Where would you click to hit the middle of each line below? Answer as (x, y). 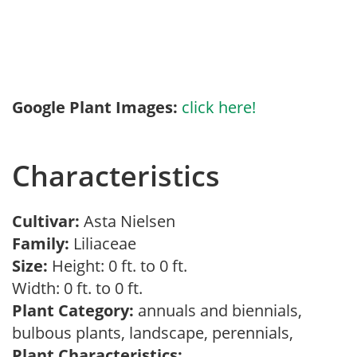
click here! (219, 107)
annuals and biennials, (218, 310)
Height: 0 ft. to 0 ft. (118, 266)
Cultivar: (48, 221)
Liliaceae (107, 243)
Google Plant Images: (95, 107)
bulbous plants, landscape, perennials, (157, 333)
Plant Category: (73, 310)
